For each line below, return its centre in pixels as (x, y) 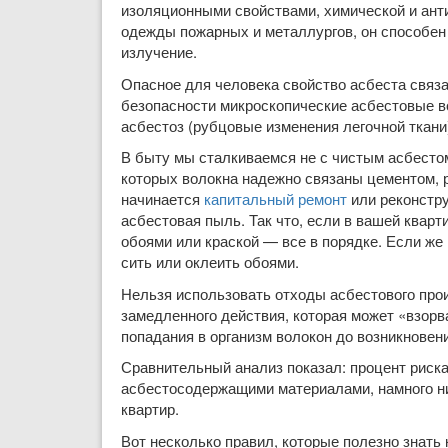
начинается (162, 198)
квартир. (150, 408)
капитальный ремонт (275, 198)
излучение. (159, 51)
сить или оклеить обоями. (210, 261)
